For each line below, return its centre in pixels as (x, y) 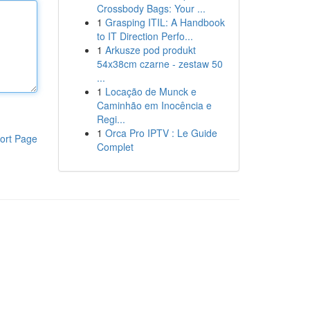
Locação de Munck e (151, 91)
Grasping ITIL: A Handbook (165, 22)
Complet (115, 147)
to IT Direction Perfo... (145, 36)
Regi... (111, 119)
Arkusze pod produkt (150, 50)
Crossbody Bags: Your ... (151, 8)
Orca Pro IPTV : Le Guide (161, 133)
